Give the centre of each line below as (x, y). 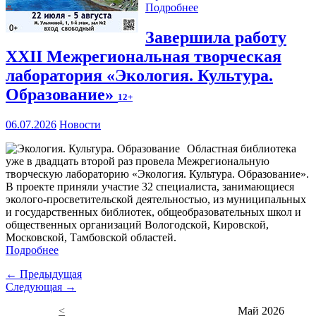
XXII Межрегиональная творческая (144, 57)
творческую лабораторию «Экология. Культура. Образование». (157, 174)
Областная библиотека (242, 149)
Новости (80, 125)
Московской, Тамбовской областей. (91, 238)
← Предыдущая (44, 274)
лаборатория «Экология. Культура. (139, 76)
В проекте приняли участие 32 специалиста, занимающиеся (150, 187)
